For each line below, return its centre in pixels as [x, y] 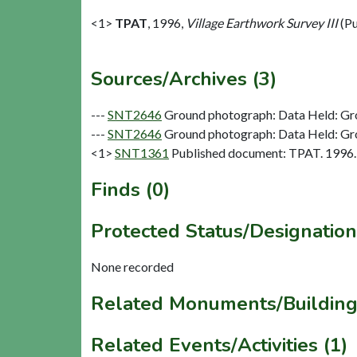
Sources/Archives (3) [184, 78]
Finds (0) [130, 189]
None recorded [132, 266]
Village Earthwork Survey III [262, 22]
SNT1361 [142, 152]
